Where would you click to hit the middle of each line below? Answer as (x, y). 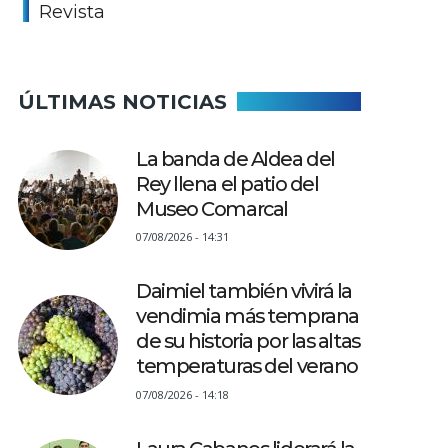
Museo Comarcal (212, 209)
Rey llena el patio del (227, 184)
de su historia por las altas (248, 341)
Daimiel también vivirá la (244, 291)
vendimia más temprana (247, 316)
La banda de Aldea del (235, 159)
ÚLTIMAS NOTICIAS (122, 101)
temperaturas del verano (247, 366)
